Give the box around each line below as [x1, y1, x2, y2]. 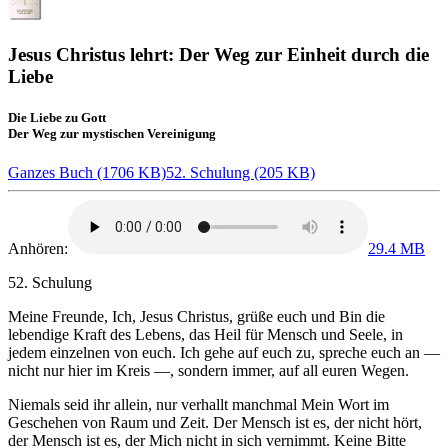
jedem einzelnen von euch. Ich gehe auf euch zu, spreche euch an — [8, 344, 440, 362]
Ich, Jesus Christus [112, 308, 229, 326]
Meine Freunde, [8, 308, 112, 326]
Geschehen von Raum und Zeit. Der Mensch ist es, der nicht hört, [8, 414, 422, 432]
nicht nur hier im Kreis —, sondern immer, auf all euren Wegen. [8, 362, 409, 380]
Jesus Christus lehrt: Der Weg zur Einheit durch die [8, 43, 429, 65]
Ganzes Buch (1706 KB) [8, 164, 166, 182]
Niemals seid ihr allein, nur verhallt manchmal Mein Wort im [8, 396, 389, 414]
